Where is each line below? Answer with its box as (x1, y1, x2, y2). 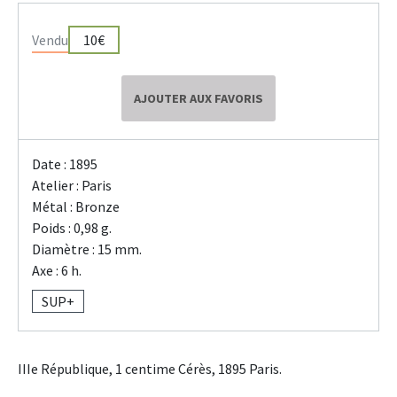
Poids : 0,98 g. (32, 219, 112, 237)
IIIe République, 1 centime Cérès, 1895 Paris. (18, 360, 282, 378)
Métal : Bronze (32, 198, 120, 216)
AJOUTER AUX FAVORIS (134, 90, 263, 107)
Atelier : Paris (32, 176, 112, 195)
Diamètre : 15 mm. (32, 240, 142, 259)
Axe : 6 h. (32, 261, 82, 280)
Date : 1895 (32, 155, 97, 174)
